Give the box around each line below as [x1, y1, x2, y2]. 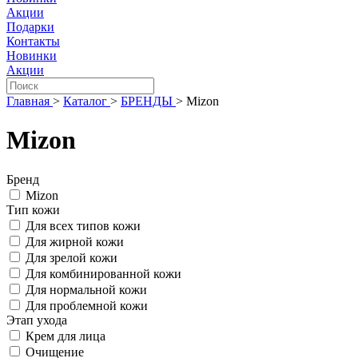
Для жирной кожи [26, 234, 124, 249]
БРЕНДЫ [121, 94, 173, 108]
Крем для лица [26, 328, 105, 343]
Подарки [6, 20, 54, 34]
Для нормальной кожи [26, 282, 147, 296]
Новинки [6, 49, 57, 62]
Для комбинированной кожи [26, 266, 181, 280]
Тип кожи [6, 202, 60, 217]
